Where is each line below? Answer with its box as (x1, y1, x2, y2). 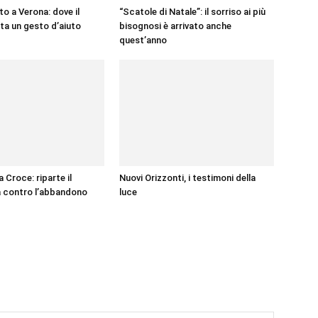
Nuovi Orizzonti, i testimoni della (119, 172, 256, 183)
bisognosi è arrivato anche (119, 21, 231, 31)
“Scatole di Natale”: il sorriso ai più (119, 6, 265, 17)
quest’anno (119, 35, 167, 45)
